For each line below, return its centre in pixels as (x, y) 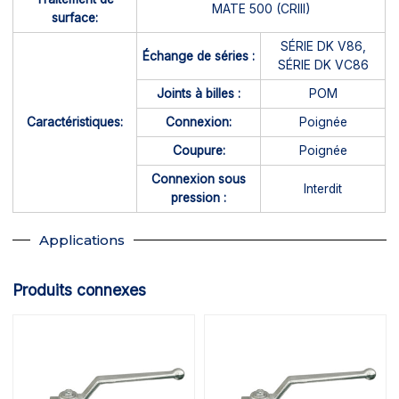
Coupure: (199, 151)
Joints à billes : (199, 94)
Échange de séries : (199, 56)
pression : (199, 198)
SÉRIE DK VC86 (323, 65)
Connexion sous (199, 179)
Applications (82, 240)
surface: (75, 18)
